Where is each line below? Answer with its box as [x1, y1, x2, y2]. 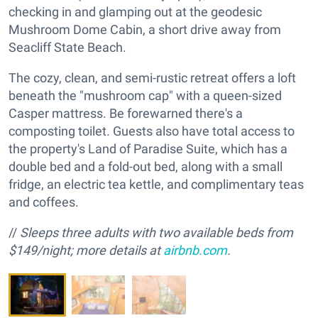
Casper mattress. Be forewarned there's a [9, 106, 243, 121]
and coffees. [9, 194, 79, 210]
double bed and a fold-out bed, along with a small [9, 159, 283, 175]
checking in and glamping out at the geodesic [9, 4, 262, 20]
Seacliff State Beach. [9, 40, 126, 55]
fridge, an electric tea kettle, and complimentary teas [9, 177, 304, 192]
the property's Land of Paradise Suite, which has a [9, 141, 287, 157]
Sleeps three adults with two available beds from [20, 225, 293, 241]
